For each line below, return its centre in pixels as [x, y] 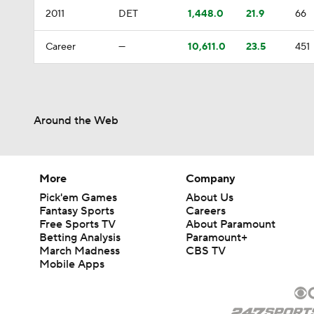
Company [211, 179]
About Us [210, 198]
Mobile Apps [72, 264]
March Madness [80, 251]
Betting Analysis [80, 238]
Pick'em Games [78, 198]
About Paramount [231, 224]
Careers [206, 211]
